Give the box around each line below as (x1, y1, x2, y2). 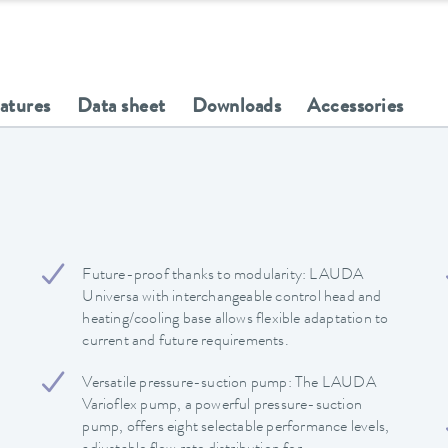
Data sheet (76, 98, 166, 118)
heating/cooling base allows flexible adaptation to (82, 311, 389, 328)
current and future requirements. (82, 333, 289, 350)
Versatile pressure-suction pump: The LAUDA (82, 375, 376, 392)
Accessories (307, 98, 404, 118)
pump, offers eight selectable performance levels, (82, 419, 390, 436)
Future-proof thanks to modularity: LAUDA (82, 267, 364, 284)
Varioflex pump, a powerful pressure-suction (82, 397, 362, 414)
